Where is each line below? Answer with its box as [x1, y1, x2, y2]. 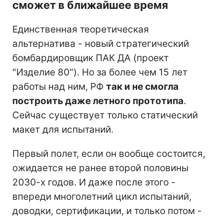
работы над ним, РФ [12, 81, 106, 93]
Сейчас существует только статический [12, 110, 198, 121]
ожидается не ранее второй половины [12, 162, 188, 174]
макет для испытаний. [12, 124, 113, 136]
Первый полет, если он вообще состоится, [12, 148, 205, 160]
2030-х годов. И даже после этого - [12, 177, 176, 188]
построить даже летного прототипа [12, 95, 184, 107]
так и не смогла [106, 81, 179, 93]
